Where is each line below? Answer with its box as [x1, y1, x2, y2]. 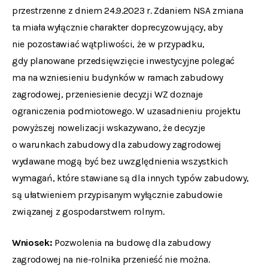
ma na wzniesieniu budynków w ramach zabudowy [12, 72, 223, 83]
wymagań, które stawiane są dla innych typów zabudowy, [12, 172, 249, 184]
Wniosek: [12, 237, 55, 248]
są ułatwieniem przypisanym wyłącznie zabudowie [12, 189, 223, 200]
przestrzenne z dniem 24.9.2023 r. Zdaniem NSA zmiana [12, 5, 243, 16]
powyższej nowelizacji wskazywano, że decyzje [12, 122, 205, 133]
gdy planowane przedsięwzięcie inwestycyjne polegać [12, 55, 234, 66]
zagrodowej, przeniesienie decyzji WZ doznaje [12, 89, 203, 100]
